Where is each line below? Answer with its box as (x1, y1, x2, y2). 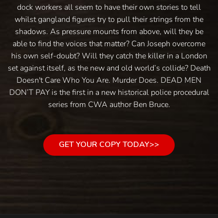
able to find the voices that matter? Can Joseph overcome (13, 38, 205, 49)
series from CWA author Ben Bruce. (48, 99, 170, 110)
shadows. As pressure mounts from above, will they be (15, 26, 203, 37)
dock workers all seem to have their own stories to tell (17, 1, 201, 13)
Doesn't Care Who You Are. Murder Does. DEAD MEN (17, 74, 201, 86)
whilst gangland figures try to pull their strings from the (15, 14, 203, 25)
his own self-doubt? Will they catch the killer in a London (11, 50, 207, 61)
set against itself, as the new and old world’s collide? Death (7, 62, 211, 73)
